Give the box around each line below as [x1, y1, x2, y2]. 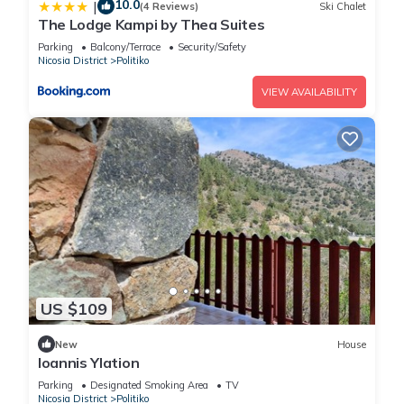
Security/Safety [178, 41, 246, 54]
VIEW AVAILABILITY [262, 86, 357, 99]
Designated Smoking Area [90, 379, 208, 392]
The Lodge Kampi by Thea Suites [38, 15, 265, 34]
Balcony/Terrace [90, 41, 161, 54]
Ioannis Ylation [38, 353, 140, 372]
